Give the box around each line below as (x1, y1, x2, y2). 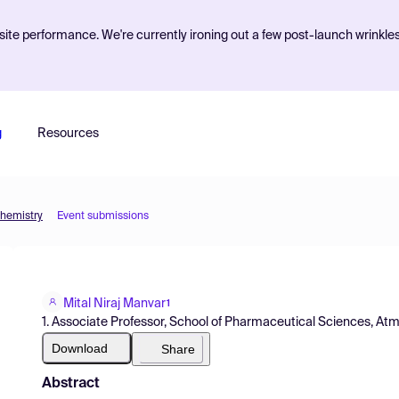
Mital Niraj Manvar (63, 297, 166, 310)
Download (52, 340, 108, 355)
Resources (37, 127, 99, 140)
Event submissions (57, 211, 149, 222)
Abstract (42, 376, 100, 391)
